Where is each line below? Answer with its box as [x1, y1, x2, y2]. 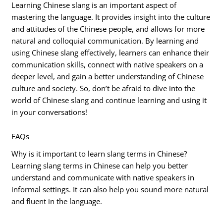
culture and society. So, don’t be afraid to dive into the [11, 83, 196, 93]
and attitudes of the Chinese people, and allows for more [11, 23, 205, 34]
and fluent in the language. [11, 196, 103, 206]
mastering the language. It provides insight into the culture [11, 11, 211, 22]
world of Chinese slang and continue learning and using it [11, 95, 207, 105]
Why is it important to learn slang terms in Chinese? [11, 148, 187, 159]
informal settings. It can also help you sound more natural [11, 184, 209, 194]
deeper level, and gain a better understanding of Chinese [11, 71, 204, 81]
